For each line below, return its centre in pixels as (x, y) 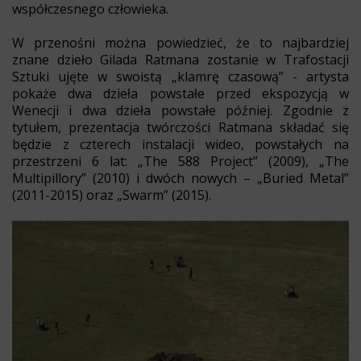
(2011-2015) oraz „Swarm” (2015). (112, 195)
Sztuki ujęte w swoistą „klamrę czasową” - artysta (180, 76)
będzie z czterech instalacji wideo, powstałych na (180, 144)
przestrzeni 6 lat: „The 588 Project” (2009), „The (180, 161)
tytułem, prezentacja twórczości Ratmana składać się (180, 127)
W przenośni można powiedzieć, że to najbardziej (180, 42)
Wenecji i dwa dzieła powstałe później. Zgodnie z (180, 110)
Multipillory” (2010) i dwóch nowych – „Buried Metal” (180, 178)
